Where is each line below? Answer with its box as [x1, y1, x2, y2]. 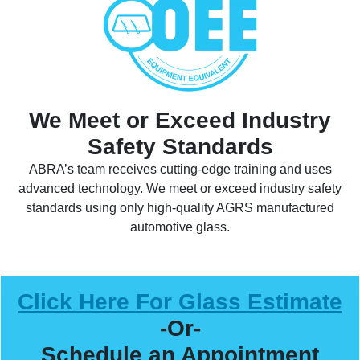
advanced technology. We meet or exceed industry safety [18, 182, 342, 196]
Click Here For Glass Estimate [18, 289, 342, 315]
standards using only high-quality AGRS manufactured [26, 201, 334, 215]
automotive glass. [130, 220, 230, 235]
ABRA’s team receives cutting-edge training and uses [28, 162, 332, 177]
